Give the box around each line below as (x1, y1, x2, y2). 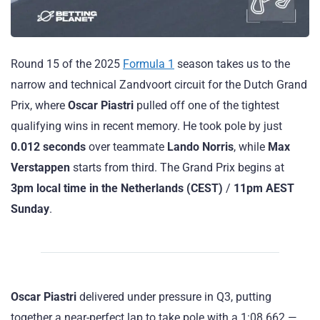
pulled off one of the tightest (134, 98, 279, 112)
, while (234, 139, 268, 154)
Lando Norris (167, 139, 234, 154)
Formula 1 (123, 56, 174, 71)
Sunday (11, 201, 49, 216)
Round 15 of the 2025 (11, 56, 123, 71)
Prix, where (11, 98, 68, 112)
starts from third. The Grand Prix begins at (70, 160, 284, 174)
